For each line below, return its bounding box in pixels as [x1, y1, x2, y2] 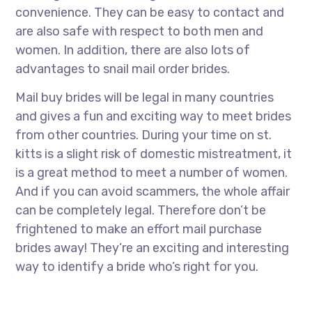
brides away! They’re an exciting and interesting [15, 240, 290, 256]
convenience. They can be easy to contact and [15, 5, 285, 20]
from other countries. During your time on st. [15, 127, 272, 143]
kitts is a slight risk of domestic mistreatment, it [15, 146, 292, 162]
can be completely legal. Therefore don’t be [15, 203, 267, 218]
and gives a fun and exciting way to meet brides [15, 109, 292, 124]
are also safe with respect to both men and [15, 24, 264, 39]
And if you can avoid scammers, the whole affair [15, 184, 290, 199]
